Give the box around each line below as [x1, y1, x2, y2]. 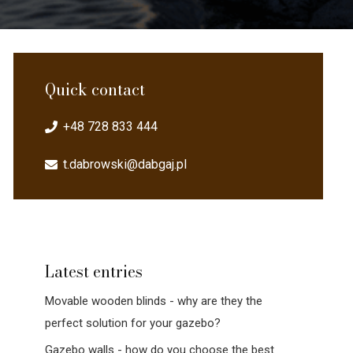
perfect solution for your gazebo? [45, 315, 221, 330]
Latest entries [45, 259, 143, 284]
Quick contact [45, 77, 146, 102]
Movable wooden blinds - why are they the [45, 293, 263, 308]
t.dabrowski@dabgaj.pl [62, 157, 187, 173]
